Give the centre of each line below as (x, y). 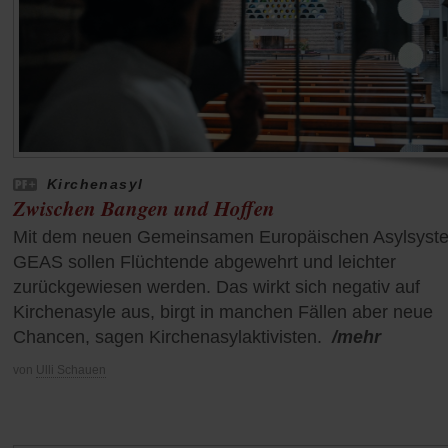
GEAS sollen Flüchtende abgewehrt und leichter (204, 262)
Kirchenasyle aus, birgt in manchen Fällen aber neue (223, 312)
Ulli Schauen (71, 370)
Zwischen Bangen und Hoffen (144, 208)
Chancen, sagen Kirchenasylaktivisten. (167, 337)
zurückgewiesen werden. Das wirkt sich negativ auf (216, 287)
